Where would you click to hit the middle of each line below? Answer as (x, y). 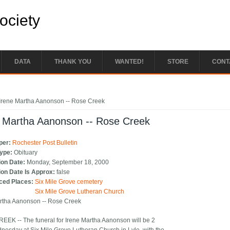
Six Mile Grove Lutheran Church (80, 192)
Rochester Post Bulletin (45, 143)
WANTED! (129, 62)
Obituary (26, 153)
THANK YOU (73, 62)
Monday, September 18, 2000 (68, 162)
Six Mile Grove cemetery (69, 182)
